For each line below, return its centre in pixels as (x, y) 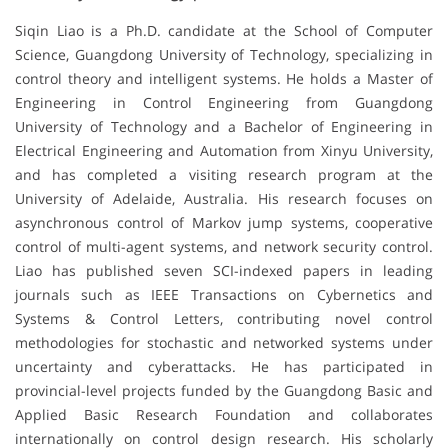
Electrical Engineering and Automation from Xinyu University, (224, 151)
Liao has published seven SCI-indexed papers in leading (224, 271)
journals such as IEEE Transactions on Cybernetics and (224, 295)
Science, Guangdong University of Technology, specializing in (224, 55)
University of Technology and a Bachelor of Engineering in (224, 127)
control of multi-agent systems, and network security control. (224, 247)
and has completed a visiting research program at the (224, 175)
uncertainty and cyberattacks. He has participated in (224, 367)
